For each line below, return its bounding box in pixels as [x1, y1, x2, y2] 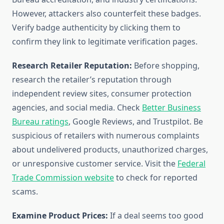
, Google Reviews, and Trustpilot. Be [68, 116, 203, 127]
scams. [12, 186, 38, 197]
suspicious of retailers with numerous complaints [12, 130, 199, 141]
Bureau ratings [12, 116, 68, 127]
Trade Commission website [12, 172, 114, 183]
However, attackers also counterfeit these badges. [12, 8, 201, 19]
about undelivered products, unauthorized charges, [12, 144, 208, 155]
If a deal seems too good [108, 210, 203, 221]
